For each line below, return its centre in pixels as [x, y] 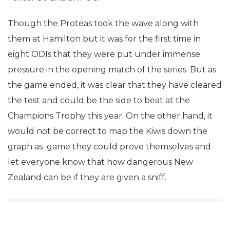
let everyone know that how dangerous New [100, 162]
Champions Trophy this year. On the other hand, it [110, 116]
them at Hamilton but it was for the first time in [104, 39]
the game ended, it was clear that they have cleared [115, 85]
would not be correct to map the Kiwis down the [108, 131]
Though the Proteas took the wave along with [103, 23]
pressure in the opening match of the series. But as [112, 70]
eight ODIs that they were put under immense [104, 54]
